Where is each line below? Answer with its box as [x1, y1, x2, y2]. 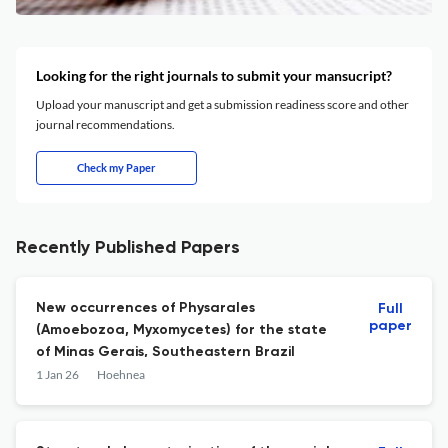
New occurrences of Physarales [36, 301, 255, 315]
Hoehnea [97, 367, 145, 382]
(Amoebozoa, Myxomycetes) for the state [36, 323, 327, 337]
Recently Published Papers [16, 239, 240, 257]
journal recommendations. [36, 117, 175, 132]
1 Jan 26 [36, 367, 79, 382]
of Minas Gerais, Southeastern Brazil [36, 345, 295, 359]
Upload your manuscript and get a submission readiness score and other [36, 97, 409, 112]
